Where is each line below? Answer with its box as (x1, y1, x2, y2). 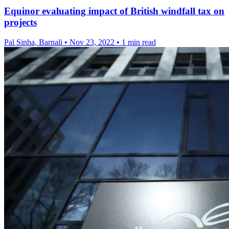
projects (4, 17, 37, 28)
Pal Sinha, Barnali (4, 38, 64, 47)
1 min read (122, 38, 156, 47)
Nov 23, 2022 (70, 38, 114, 47)
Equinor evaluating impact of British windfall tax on (4, 6, 224, 17)
